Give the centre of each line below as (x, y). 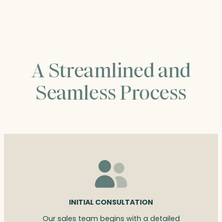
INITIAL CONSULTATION (111, 202)
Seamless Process (111, 93)
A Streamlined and (111, 70)
